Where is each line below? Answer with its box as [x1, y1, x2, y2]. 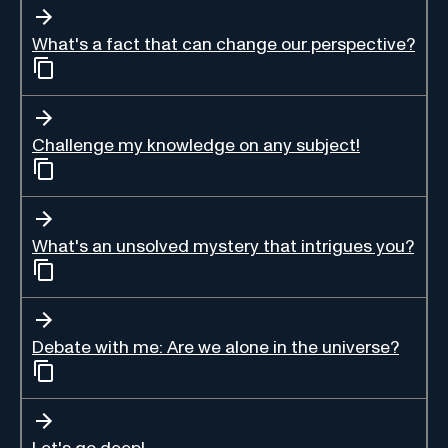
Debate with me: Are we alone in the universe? [32, 338, 399, 357]
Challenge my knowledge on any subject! [32, 136, 360, 155]
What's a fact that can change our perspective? [32, 35, 415, 54]
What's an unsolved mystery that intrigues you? [32, 237, 414, 256]
